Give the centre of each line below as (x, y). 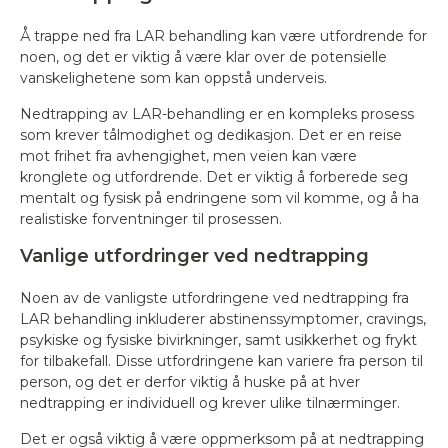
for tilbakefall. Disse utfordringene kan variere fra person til (221, 361)
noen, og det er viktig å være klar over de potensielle (203, 57)
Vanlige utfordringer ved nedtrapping (194, 256)
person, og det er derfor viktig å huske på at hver (190, 382)
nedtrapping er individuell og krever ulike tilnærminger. (210, 403)
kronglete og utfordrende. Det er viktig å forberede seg (214, 177)
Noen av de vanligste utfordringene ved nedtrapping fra (214, 298)
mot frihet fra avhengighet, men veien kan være (188, 156)
